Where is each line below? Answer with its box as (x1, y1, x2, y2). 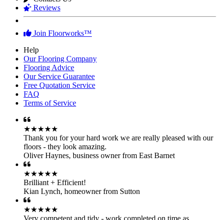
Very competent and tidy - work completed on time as (24, 203, 189, 212)
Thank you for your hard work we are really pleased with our (24, 123, 213, 132)
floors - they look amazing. (24, 132, 107, 140)
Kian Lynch (24, 176, 60, 185)
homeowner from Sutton (64, 176, 140, 185)
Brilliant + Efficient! (24, 167, 86, 176)
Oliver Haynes (24, 140, 69, 149)
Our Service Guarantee (24, 61, 95, 70)
